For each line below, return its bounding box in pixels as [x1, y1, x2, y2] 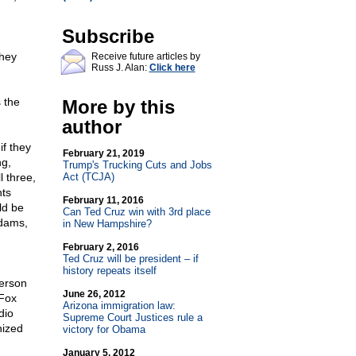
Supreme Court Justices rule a [62, 311, 203, 323]
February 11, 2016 [62, 195, 144, 206]
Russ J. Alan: [91, 62, 149, 73]
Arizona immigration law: [62, 300, 176, 311]
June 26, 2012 [62, 288, 126, 300]
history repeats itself [62, 265, 157, 277]
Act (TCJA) [62, 171, 114, 183]
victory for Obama [62, 323, 145, 335]
